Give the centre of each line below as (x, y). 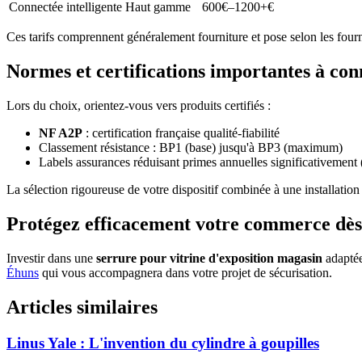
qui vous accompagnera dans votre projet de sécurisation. (185, 272)
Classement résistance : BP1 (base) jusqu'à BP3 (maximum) (191, 148)
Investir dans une (51, 258)
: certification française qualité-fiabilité (181, 133)
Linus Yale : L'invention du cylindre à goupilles (163, 343)
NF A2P (61, 133)
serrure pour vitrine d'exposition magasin (209, 258)
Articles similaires (82, 307)
